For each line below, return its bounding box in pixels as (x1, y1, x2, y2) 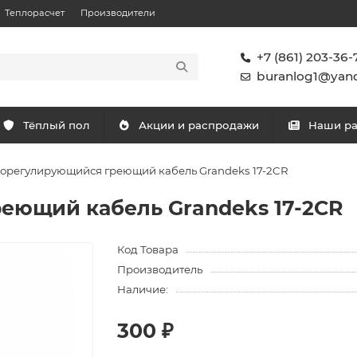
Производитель (117, 263, 203, 276)
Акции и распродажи (138, 119, 259, 131)
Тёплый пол (23, 119, 91, 131)
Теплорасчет (5, 7, 65, 18)
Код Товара (117, 243, 179, 256)
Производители (80, 7, 155, 18)
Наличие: (117, 283, 169, 296)
